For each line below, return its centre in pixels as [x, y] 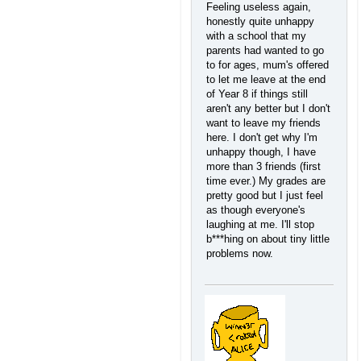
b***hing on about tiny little [268, 239]
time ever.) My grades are [266, 180]
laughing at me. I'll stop [260, 224]
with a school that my [256, 35]
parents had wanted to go [265, 50]
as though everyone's [256, 210]
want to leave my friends [263, 122]
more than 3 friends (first [263, 166]
